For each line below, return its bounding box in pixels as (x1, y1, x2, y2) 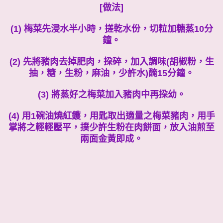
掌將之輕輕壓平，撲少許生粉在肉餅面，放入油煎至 (8, 122, 215, 132)
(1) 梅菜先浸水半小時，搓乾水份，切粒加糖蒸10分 (10, 23, 213, 34)
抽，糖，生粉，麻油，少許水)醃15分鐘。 (29, 68, 194, 78)
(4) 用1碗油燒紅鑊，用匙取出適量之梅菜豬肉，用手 (8, 111, 215, 121)
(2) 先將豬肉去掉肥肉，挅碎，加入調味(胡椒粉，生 (9, 56, 214, 67)
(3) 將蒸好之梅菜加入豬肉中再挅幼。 (37, 89, 186, 100)
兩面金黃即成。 (80, 133, 143, 144)
